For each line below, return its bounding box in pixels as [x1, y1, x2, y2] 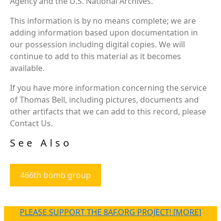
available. [10, 62, 44, 74]
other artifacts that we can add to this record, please [10, 106, 206, 117]
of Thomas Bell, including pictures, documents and [10, 94, 199, 105]
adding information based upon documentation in [10, 27, 198, 38]
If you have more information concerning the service [10, 82, 207, 93]
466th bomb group [20, 169, 91, 181]
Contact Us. [10, 117, 53, 129]
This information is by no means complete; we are [10, 15, 196, 26]
